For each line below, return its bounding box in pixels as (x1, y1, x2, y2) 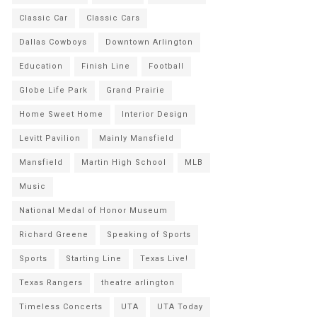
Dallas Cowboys (19, 38, 87, 47)
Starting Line (66, 254, 122, 263)
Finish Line (81, 62, 130, 71)
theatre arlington (101, 278, 175, 287)
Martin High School (81, 158, 166, 167)
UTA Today (157, 302, 203, 311)
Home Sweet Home (19, 110, 103, 119)
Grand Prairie (106, 86, 165, 95)
